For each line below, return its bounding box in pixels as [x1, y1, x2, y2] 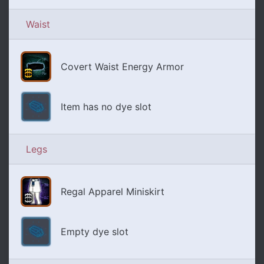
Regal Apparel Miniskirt [61, 186, 164, 198]
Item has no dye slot [61, 101, 151, 113]
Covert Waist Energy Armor [61, 61, 184, 73]
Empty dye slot [61, 226, 128, 238]
